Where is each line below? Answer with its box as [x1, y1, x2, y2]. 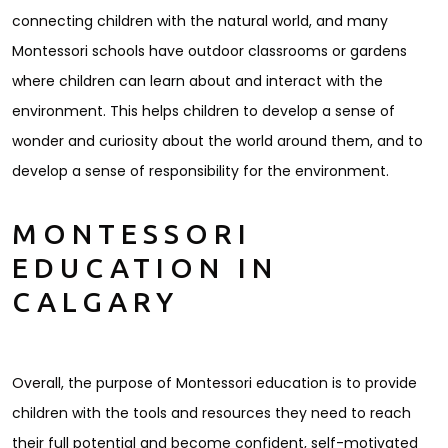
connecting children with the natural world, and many [12, 11, 388, 32]
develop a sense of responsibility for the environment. [12, 161, 389, 182]
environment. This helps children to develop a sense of [12, 101, 395, 122]
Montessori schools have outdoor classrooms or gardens [12, 41, 407, 62]
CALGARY [12, 286, 179, 320]
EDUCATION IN [12, 252, 278, 286]
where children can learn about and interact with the [12, 71, 383, 92]
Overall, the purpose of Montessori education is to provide [12, 373, 417, 394]
